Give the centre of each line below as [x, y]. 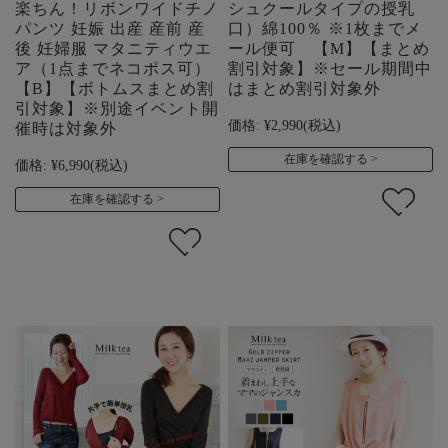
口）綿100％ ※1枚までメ [325, 29]
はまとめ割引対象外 [305, 89]
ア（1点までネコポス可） [113, 69]
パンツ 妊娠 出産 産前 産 [110, 29]
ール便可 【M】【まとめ [329, 49]
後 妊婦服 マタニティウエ [113, 49]
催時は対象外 [66, 129]
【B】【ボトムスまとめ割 [114, 89]
